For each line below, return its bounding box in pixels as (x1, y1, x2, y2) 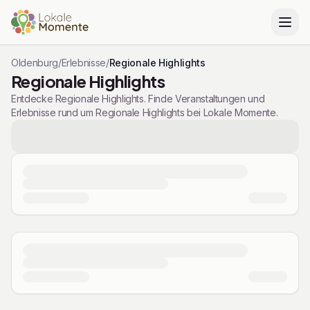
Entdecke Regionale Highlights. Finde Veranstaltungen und (11, 93, 265, 104)
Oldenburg (11, 57, 58, 69)
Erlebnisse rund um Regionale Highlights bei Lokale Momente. (11, 107, 278, 118)
